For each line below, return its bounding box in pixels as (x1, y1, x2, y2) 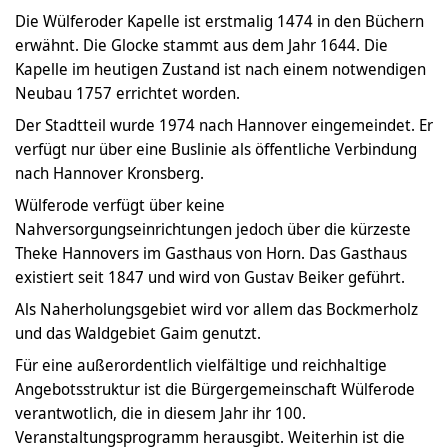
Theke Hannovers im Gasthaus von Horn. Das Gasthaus (15, 242, 407, 265)
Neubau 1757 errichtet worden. (15, 82, 240, 105)
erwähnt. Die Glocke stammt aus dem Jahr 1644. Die (15, 34, 388, 57)
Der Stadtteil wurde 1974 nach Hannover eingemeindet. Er (15, 114, 433, 137)
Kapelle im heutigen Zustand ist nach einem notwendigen (15, 58, 426, 81)
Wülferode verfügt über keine (15, 194, 225, 217)
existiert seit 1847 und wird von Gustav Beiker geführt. (15, 266, 405, 289)
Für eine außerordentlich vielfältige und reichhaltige (15, 354, 387, 377)
